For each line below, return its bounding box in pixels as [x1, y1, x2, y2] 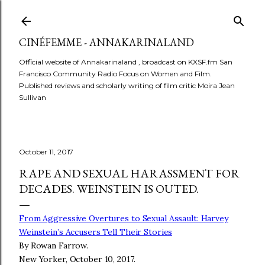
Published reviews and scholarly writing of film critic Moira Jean [19, 81, 235, 90]
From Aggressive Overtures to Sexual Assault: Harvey [19, 213, 228, 224]
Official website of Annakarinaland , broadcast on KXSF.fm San [19, 57, 232, 66]
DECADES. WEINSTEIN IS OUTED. [19, 181, 199, 196]
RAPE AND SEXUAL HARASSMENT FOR [19, 166, 240, 181]
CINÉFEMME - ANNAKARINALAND [19, 35, 194, 49]
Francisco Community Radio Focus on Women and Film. [19, 69, 212, 78]
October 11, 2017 [19, 147, 73, 156]
